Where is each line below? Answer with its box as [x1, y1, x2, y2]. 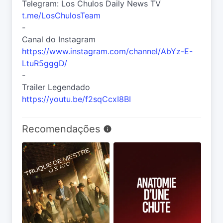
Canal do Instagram [22, 34, 96, 45]
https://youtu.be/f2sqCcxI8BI [22, 94, 131, 105]
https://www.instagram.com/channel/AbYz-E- [22, 46, 193, 57]
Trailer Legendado [22, 82, 90, 93]
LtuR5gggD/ [22, 58, 67, 69]
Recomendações [22, 123, 103, 135]
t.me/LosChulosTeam [22, 10, 101, 21]
